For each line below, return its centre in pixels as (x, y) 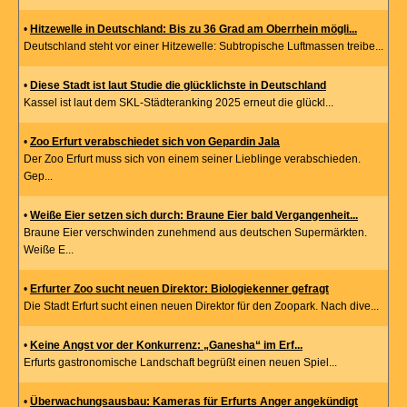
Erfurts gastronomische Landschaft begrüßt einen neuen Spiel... (180, 363)
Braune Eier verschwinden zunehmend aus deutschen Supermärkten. (195, 233)
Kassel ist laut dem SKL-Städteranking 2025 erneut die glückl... (179, 103)
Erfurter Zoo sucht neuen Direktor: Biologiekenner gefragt (179, 289)
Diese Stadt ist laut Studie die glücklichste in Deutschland (178, 86)
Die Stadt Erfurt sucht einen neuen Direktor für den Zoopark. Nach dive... (201, 307)
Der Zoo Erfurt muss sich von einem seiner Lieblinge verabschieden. (192, 159)
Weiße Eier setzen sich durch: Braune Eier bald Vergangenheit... (194, 216)
